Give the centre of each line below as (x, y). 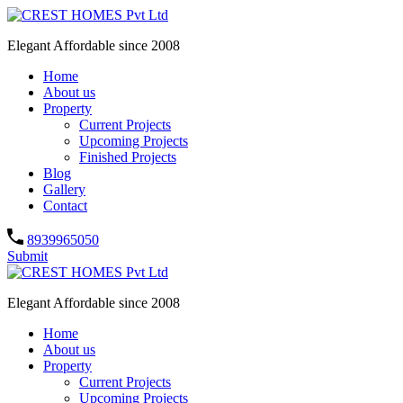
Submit (27, 256)
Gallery (64, 189)
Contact (65, 206)
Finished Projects (128, 157)
